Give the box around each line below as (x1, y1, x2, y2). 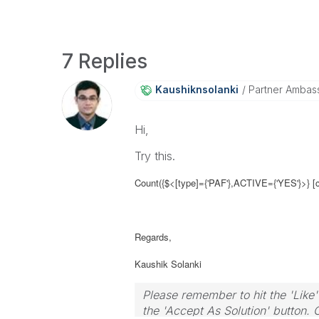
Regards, (134, 230, 172, 244)
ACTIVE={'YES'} (233, 176, 301, 189)
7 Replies (62, 49, 147, 73)
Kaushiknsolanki (155, 83, 239, 95)
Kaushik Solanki (134, 257, 202, 271)
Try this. (134, 149, 175, 163)
